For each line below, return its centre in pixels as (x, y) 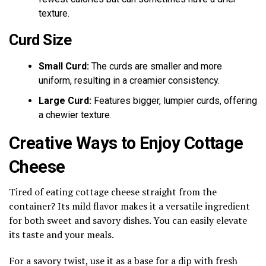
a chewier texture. (75, 115)
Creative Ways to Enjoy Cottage (126, 143)
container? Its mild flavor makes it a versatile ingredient (129, 206)
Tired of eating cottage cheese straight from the (113, 191)
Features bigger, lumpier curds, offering (174, 100)
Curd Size (40, 39)
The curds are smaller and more (156, 66)
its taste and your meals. (61, 234)
